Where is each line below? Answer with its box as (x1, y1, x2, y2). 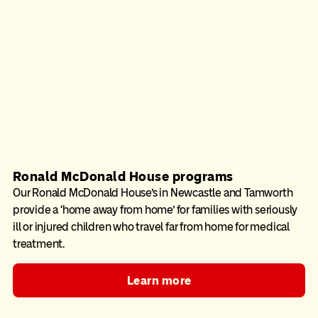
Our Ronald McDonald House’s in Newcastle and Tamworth (12, 186, 293, 200)
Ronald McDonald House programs (12, 168, 234, 185)
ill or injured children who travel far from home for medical (12, 220, 290, 234)
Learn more (126, 273, 192, 287)
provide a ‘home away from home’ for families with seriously (12, 203, 298, 217)
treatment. (12, 237, 65, 251)
